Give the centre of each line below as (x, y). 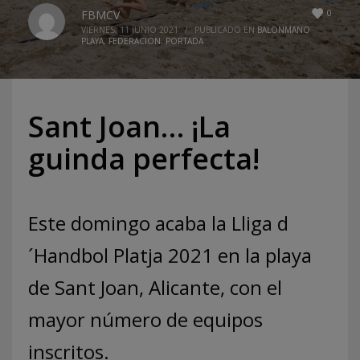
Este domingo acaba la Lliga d (158, 223)
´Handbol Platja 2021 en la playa (170, 255)
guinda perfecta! (144, 159)
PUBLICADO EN (226, 30)
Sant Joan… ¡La (129, 127)
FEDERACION (135, 41)
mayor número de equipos (145, 319)
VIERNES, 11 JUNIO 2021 (130, 30)
